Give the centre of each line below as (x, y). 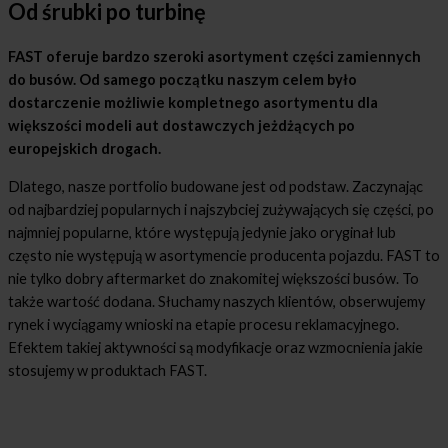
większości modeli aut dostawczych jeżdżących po (181, 126)
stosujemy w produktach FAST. (107, 370)
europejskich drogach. (86, 149)
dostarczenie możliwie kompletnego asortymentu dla (193, 103)
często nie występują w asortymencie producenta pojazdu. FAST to (224, 255)
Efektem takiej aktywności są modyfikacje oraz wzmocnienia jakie (215, 347)
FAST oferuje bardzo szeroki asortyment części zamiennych (214, 57)
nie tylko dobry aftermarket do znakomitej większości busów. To (213, 278)
